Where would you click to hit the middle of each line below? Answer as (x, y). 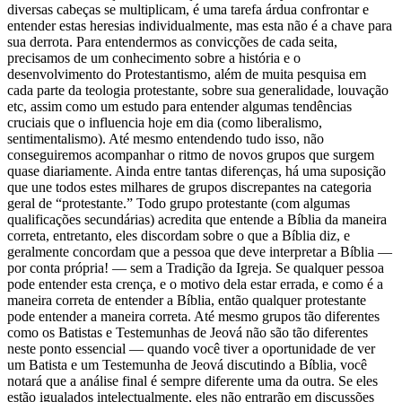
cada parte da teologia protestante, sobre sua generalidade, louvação (198, 90)
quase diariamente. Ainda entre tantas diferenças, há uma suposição (197, 170)
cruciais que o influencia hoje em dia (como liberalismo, (165, 122)
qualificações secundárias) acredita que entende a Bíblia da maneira (197, 219)
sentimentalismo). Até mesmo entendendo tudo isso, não (166, 138)
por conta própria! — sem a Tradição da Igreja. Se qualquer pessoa (196, 267)
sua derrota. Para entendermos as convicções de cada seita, (172, 41)
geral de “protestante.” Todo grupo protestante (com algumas (179, 203)
